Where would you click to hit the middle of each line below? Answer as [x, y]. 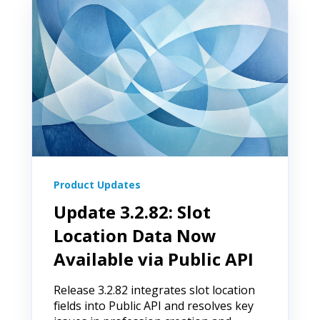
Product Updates [97, 184]
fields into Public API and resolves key [154, 305]
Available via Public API [154, 259]
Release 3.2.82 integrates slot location [154, 290]
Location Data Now [135, 235]
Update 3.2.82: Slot [132, 211]
